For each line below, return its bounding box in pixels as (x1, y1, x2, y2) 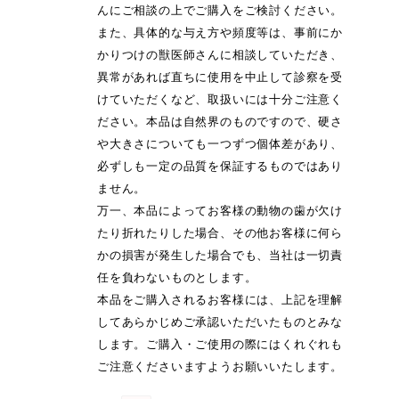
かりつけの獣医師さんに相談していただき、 (97, 48, 344, 62)
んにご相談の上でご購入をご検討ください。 (97, 4, 344, 18)
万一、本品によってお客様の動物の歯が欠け (97, 204, 344, 218)
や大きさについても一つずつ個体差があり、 (97, 137, 344, 151)
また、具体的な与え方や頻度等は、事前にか (97, 26, 344, 40)
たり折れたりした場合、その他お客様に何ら (97, 226, 344, 240)
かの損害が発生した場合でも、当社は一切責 (97, 248, 344, 263)
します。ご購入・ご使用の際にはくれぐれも (97, 338, 344, 352)
